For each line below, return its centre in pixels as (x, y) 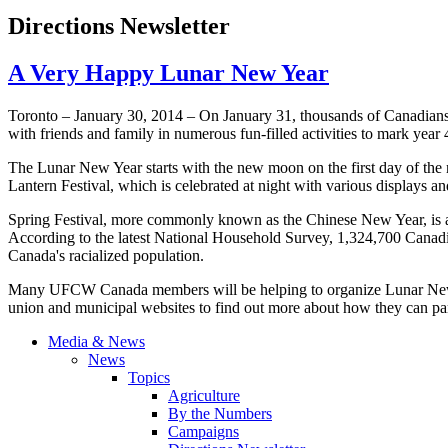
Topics (149, 378)
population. (166, 256)
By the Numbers (220, 414)
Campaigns (203, 432)
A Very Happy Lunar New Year (168, 73)
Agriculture (204, 396)
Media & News (96, 342)
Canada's (38, 256)
